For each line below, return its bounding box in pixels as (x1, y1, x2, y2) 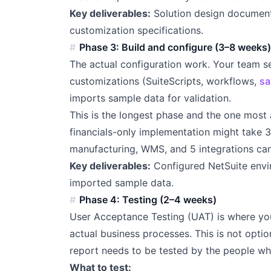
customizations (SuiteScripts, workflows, (69, 75, 260, 88)
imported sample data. (69, 177, 174, 189)
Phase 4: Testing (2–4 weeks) (79, 194, 217, 206)
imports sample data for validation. (69, 92, 231, 105)
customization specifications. (69, 24, 203, 37)
